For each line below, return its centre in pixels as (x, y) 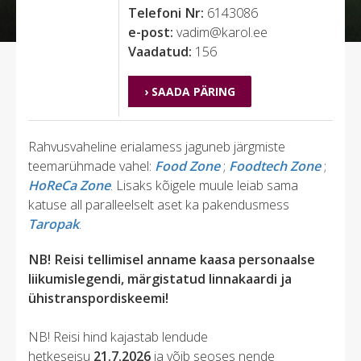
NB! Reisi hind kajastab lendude (118, 336)
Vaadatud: (160, 52)
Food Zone (187, 166)
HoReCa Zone (69, 185)
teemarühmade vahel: (91, 166)
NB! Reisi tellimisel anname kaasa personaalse (172, 259)
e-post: (153, 33)
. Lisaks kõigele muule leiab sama (204, 185)
